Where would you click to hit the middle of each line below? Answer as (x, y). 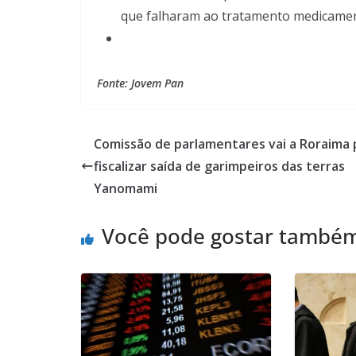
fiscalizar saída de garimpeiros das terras (219, 166)
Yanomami (126, 188)
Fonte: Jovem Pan (140, 83)
